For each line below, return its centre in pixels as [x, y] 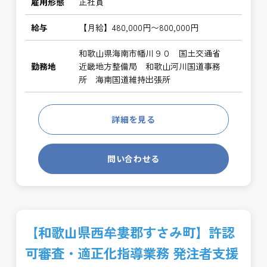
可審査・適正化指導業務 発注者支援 [132, 253]
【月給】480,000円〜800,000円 [139, 27]
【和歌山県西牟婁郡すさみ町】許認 [130, 232]
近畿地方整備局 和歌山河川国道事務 [150, 66]
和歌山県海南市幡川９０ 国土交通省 [154, 53]
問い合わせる [133, 159]
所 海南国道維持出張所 [125, 79]
